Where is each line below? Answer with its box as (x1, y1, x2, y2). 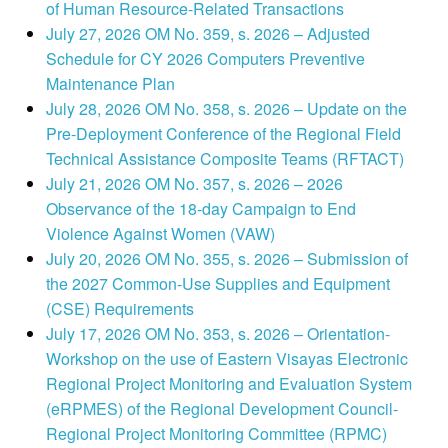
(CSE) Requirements (45, 297, 194, 321)
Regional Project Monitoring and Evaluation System (45, 372, 412, 396)
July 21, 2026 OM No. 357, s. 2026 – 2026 (45, 172, 343, 196)
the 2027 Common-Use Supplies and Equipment (45, 272, 390, 296)
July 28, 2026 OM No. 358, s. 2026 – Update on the (45, 97, 407, 121)
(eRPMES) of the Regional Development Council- (45, 397, 398, 421)
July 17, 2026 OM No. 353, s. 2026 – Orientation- (45, 322, 390, 346)
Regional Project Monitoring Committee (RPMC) (45, 422, 387, 446)
